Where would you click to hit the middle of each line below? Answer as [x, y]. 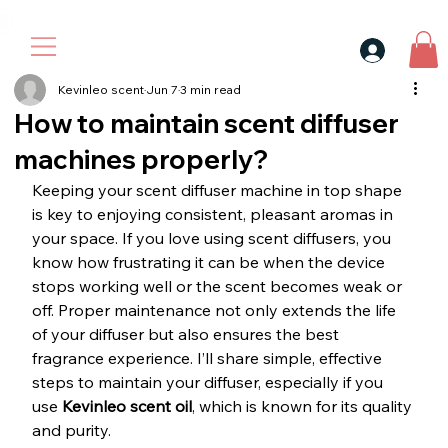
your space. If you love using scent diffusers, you [213, 238]
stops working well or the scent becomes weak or [218, 286]
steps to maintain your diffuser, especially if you [209, 382]
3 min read [210, 90]
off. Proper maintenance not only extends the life [215, 310]
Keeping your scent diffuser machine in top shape [218, 190]
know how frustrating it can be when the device [210, 262]
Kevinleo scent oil [126, 406]
